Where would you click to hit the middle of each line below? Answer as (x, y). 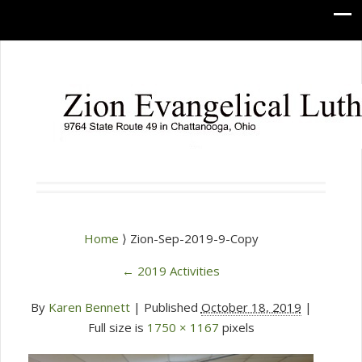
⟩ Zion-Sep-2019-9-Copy (190, 238)
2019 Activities (177, 271)
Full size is (117, 327)
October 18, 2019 (251, 307)
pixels (236, 327)
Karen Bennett (89, 307)
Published (170, 307)
